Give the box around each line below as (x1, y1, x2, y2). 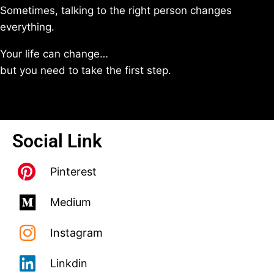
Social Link (12, 130, 102, 152)
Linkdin (50, 257, 87, 270)
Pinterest (50, 165, 97, 178)
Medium (50, 196, 91, 209)
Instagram (50, 226, 103, 239)
